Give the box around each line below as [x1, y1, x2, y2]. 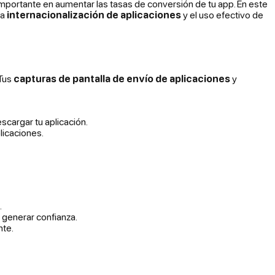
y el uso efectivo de [181, 9, 263, 20]
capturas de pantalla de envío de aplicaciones [14, 72, 230, 84]
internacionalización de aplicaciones [7, 9, 181, 20]
